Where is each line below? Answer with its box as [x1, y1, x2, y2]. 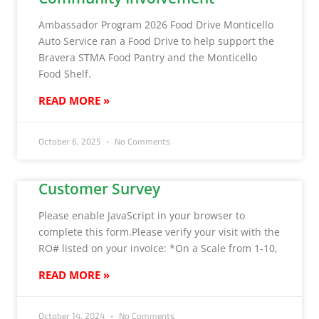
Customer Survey [38, 179, 160, 199]
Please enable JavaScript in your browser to [38, 209, 245, 223]
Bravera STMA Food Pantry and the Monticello [38, 51, 257, 65]
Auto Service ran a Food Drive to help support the [38, 34, 274, 48]
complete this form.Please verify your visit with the [38, 225, 280, 239]
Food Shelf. [38, 67, 94, 81]
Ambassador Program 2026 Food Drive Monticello [38, 18, 273, 32]
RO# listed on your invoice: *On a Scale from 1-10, [38, 241, 278, 256]
